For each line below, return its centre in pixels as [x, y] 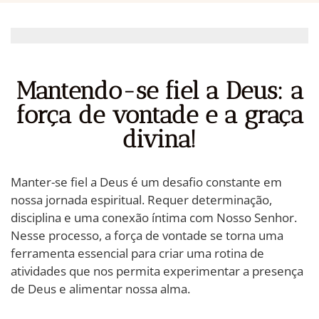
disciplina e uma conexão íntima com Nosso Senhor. [154, 217]
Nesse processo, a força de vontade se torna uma [147, 235]
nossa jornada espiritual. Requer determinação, [141, 199]
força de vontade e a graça [159, 115]
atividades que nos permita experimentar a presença [157, 271]
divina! [159, 139]
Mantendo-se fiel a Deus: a [159, 90]
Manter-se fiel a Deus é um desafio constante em [146, 182]
